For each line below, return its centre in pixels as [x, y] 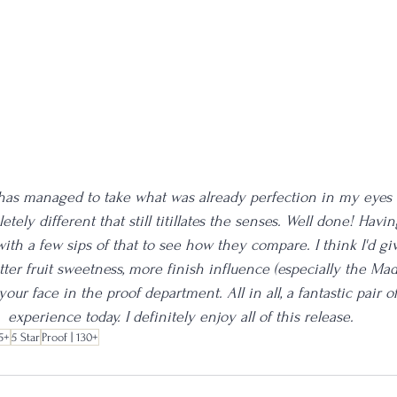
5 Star [26, 337]
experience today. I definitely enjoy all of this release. [181, 316]
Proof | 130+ [70, 337]
